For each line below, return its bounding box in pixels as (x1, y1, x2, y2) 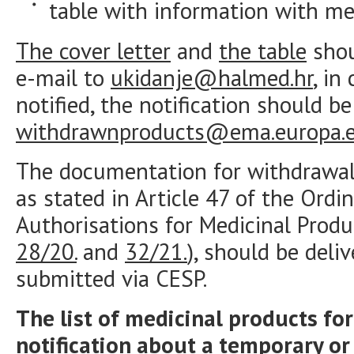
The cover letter (16, 36, 171, 66)
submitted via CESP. (16, 263, 207, 293)
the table (219, 36, 307, 66)
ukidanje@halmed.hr (111, 62, 313, 92)
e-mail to (16, 62, 111, 92)
